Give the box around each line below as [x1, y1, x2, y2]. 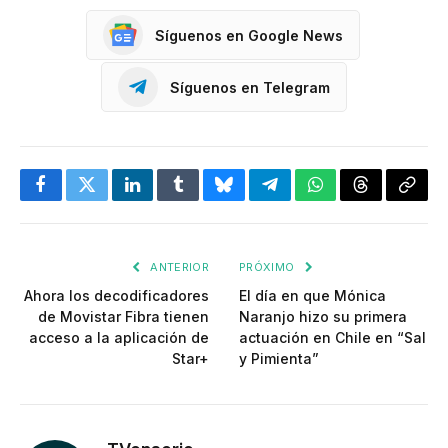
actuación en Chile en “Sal [239, 329, 426, 347]
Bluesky [222, 190, 282, 209]
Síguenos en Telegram [170, 78, 330, 96]
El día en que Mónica [239, 287, 386, 305]
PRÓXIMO [239, 260, 298, 275]
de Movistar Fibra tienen [38, 308, 209, 326]
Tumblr [176, 190, 230, 209]
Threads [359, 190, 418, 209]
